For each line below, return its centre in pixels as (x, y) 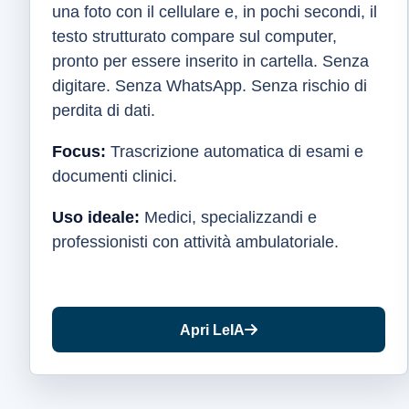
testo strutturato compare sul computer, (194, 37)
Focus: (79, 152)
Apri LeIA (212, 330)
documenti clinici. (115, 176)
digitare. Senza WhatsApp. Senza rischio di (210, 86)
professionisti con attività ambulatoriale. (195, 242)
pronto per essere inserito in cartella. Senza (210, 61)
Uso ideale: (96, 217)
